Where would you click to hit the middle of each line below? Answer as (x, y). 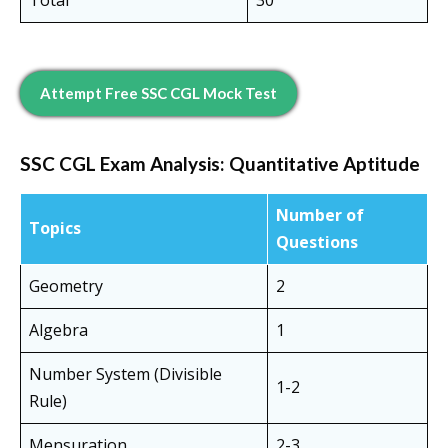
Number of (320, 215)
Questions (317, 242)
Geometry (66, 286)
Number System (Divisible (125, 374)
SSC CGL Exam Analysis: (124, 164)
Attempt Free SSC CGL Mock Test (158, 93)
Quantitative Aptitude (324, 164)
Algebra (58, 330)
